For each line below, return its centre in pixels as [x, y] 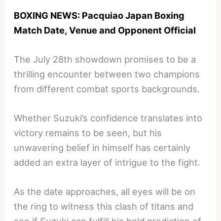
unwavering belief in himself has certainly [102, 148]
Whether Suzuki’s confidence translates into [108, 118]
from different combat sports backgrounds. [107, 89]
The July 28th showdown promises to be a [105, 59]
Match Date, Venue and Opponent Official [105, 30]
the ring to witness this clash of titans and [104, 206]
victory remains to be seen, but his [88, 133]
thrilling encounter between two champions [107, 74]
